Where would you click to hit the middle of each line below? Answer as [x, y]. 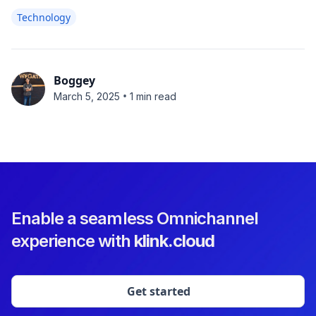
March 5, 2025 [87, 96]
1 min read [153, 96]
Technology [44, 17]
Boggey [74, 80]
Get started [159, 291]
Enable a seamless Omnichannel [135, 218]
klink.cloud [174, 241]
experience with [73, 241]
